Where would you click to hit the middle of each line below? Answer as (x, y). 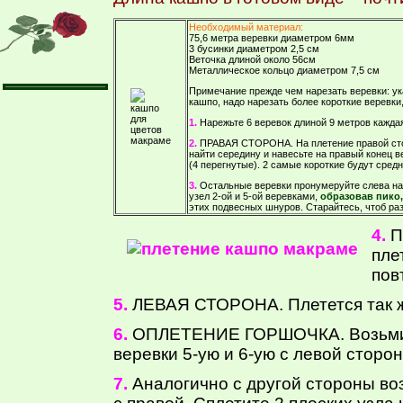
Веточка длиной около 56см (252, 60)
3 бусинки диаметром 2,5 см (254, 49)
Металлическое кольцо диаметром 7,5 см (284, 71)
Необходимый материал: (246, 27)
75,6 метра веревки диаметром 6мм (272, 38)
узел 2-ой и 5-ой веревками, (255, 197)
